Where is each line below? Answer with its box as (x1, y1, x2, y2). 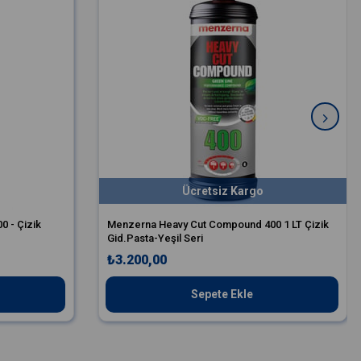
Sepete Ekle (190, 288, 253, 301)
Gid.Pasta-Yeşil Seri (106, 232, 203, 245)
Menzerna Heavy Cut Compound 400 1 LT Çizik (106, 218, 329, 231)
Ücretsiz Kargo (181, 185, 263, 198)
